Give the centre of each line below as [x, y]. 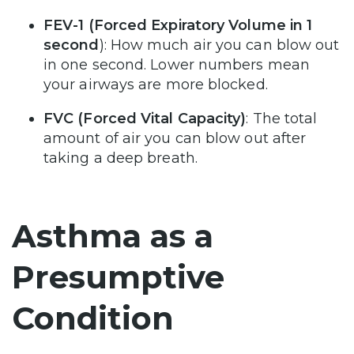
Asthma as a [113, 236]
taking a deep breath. [122, 158]
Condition [93, 318]
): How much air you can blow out [219, 45]
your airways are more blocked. [158, 85]
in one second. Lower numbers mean [177, 65]
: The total [282, 119]
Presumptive [118, 277]
